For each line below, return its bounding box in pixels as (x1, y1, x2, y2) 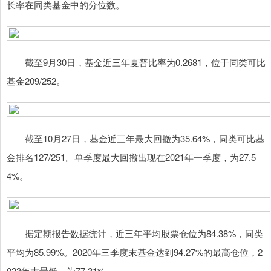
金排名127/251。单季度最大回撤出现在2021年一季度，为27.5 (7, 150, 256, 163)
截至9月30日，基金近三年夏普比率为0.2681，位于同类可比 (7, 55, 266, 68)
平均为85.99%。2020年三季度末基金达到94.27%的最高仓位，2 (7, 245, 263, 258)
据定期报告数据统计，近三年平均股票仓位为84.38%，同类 (7, 226, 263, 240)
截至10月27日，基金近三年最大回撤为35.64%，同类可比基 (7, 131, 264, 145)
